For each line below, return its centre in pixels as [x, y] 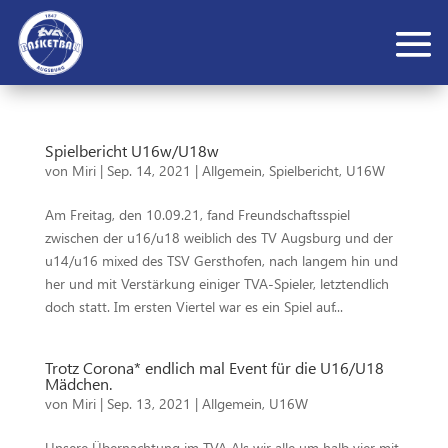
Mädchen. [78, 384]
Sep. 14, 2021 [148, 171]
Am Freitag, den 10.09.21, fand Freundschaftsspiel [197, 215]
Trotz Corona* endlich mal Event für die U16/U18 [214, 368]
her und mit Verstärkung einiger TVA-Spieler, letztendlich [216, 284]
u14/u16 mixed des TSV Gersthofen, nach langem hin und [221, 261]
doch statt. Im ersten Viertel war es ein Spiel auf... [193, 307]
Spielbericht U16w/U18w [131, 151]
